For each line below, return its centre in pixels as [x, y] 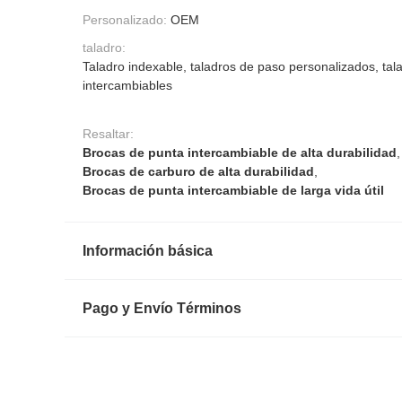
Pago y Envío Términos [162, 308]
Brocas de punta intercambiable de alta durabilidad [240, 152]
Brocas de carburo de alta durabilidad [198, 171]
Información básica [148, 250]
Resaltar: [108, 133]
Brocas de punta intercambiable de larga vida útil [233, 190]
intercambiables [127, 86]
